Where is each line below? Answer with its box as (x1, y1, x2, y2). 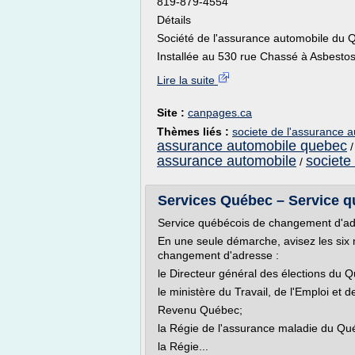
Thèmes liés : (157, 125, 232, 138)
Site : (157, 106, 188, 119)
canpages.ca (188, 106, 252, 119)
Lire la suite (157, 74, 218, 86)
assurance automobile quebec (157, 138, 347, 154)
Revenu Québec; (158, 303, 242, 316)
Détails (157, 13, 191, 26)
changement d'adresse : (158, 249, 279, 261)
